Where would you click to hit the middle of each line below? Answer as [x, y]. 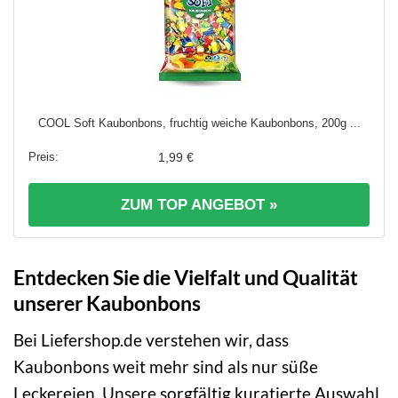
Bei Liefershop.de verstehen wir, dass [151, 339]
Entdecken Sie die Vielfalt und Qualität [186, 278]
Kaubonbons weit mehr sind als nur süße [166, 366]
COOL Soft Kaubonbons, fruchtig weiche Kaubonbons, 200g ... [199, 123]
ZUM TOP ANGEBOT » [199, 205]
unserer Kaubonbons [107, 303]
